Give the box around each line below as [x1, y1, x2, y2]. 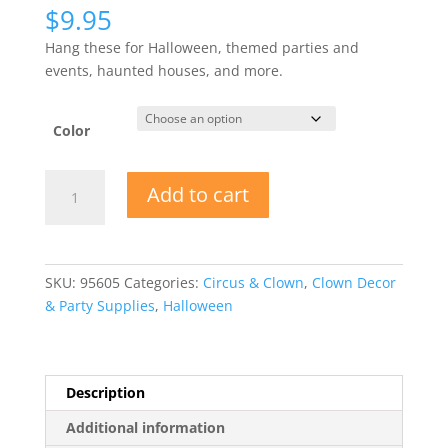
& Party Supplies [44, 295, 155, 315]
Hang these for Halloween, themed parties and [44, 37, 359, 57]
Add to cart [146, 180, 249, 208]
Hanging [43, 216, 100, 236]
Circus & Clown [202, 272, 304, 292]
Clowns [43, 262, 92, 282]
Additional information [65, 417, 225, 437]
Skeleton [43, 239, 101, 259]
